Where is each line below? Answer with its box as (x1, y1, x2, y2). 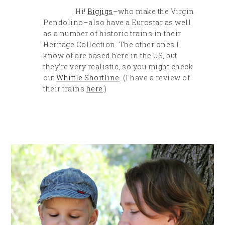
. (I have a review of (119, 73, 190, 83)
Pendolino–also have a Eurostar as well (43, 18, 191, 28)
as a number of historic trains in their (43, 29, 181, 39)
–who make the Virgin (113, 7, 194, 17)
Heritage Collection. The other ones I (43, 40, 179, 50)
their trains (43, 84, 86, 94)
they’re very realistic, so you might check (43, 62, 193, 72)
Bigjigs (87, 7, 113, 17)
